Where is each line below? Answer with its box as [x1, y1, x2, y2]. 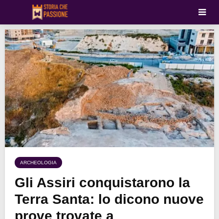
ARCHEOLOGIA [20, 160, 57, 166]
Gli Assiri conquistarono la [15, 175, 190, 191]
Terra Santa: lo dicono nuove [15, 192, 204, 207]
